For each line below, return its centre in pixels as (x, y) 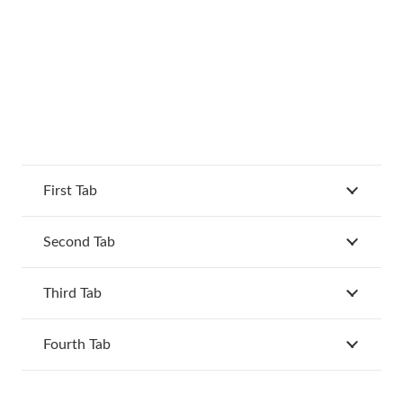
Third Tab (72, 293)
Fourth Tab (77, 344)
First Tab (70, 190)
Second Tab (79, 242)
